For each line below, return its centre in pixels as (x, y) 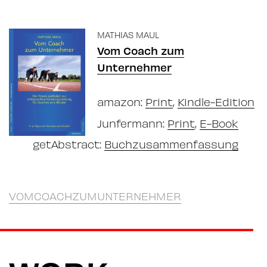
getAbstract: (69, 144)
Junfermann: (132, 123)
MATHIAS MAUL (128, 35)
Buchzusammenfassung (171, 144)
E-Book (219, 123)
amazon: (121, 102)
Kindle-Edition (216, 102)
